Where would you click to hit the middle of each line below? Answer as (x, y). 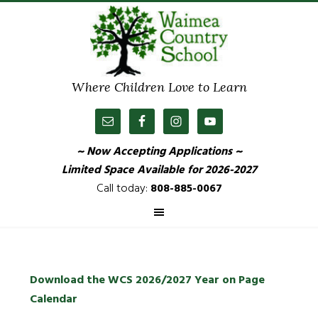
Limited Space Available (124, 170)
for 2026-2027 (222, 170)
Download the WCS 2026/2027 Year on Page (148, 280)
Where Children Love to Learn (159, 87)
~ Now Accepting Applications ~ (159, 152)
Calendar (54, 300)
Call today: (122, 189)
